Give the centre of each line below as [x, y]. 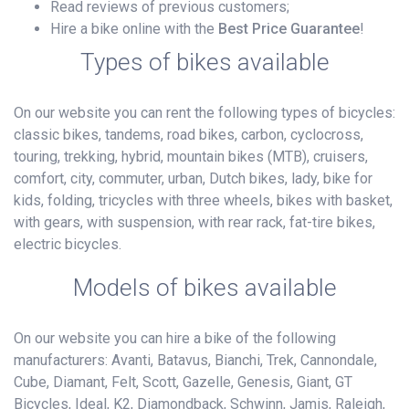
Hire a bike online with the [134, 29]
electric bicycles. [68, 245]
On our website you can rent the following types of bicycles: [204, 113]
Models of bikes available [204, 288]
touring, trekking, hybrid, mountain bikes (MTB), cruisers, [191, 157]
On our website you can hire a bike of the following [175, 339]
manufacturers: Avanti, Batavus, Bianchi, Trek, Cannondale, [195, 361]
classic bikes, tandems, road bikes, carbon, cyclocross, [189, 135]
